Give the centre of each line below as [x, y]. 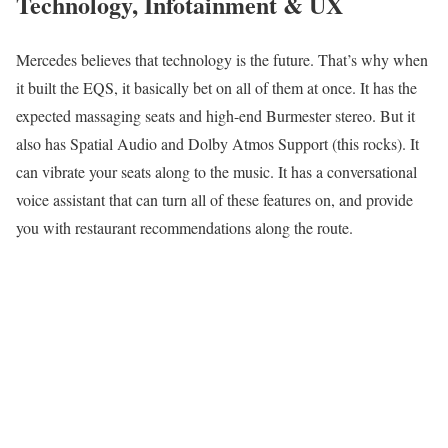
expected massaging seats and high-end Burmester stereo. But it [215, 115]
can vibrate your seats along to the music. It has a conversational [216, 171]
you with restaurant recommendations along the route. [184, 227]
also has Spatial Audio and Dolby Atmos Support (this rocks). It [217, 143]
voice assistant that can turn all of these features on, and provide [214, 199]
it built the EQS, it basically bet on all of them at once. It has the [216, 87]
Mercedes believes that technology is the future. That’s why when [222, 59]
